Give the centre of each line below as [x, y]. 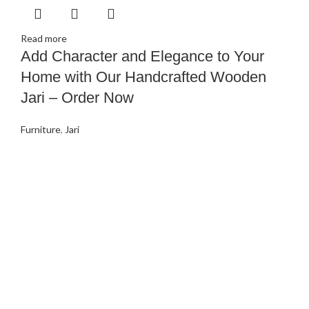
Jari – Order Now [77, 98]
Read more [44, 39]
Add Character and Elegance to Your [142, 57]
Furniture [41, 130]
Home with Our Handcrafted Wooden [143, 77]
